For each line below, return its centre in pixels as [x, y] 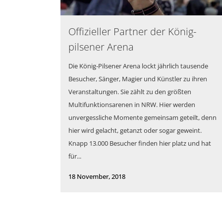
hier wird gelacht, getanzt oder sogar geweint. [135, 131]
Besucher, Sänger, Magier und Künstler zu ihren [138, 79]
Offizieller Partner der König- [132, 32]
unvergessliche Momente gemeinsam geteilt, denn [142, 118]
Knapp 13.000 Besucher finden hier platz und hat [140, 143]
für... [75, 156]
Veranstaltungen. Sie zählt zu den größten [130, 92]
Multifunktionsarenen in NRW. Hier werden [132, 105]
